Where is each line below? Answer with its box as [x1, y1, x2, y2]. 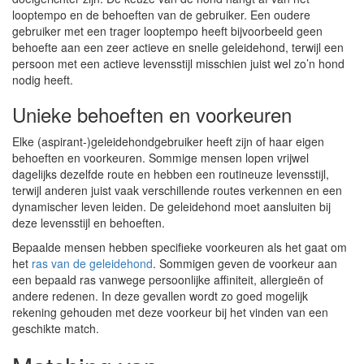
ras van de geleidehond [32, 255, 153, 271]
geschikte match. [12, 320, 99, 336]
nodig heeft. [12, 71, 73, 88]
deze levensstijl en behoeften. [12, 214, 165, 231]
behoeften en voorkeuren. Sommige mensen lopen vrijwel [12, 149, 309, 166]
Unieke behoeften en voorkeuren [12, 100, 292, 128]
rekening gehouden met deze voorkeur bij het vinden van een [12, 304, 328, 320]
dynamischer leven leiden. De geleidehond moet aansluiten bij [12, 198, 331, 214]
